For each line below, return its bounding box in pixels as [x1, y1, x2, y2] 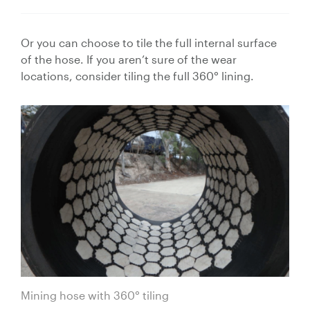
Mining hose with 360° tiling [21, 288, 169, 302]
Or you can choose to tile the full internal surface [21, 36, 277, 50]
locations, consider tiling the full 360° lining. [21, 69, 254, 83]
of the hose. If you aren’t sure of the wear [21, 53, 237, 66]
